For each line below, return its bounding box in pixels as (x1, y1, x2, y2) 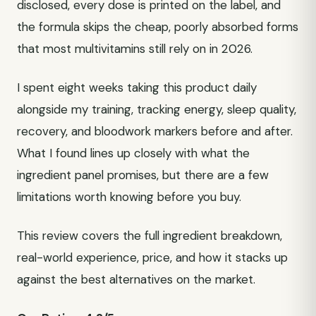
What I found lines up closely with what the (17, 145, 250, 161)
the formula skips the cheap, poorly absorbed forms (17, 19, 298, 35)
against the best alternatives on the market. (17, 272, 255, 287)
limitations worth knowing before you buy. (17, 189, 241, 205)
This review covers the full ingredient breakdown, (17, 228, 282, 243)
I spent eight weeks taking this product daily (17, 80, 257, 95)
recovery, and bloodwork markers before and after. (17, 123, 293, 139)
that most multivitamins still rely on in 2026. (17, 41, 253, 56)
